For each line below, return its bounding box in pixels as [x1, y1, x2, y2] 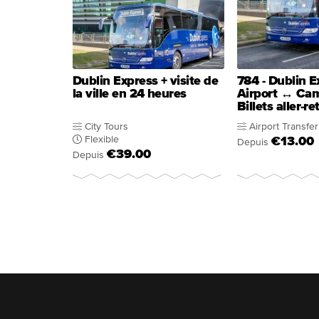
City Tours [85, 122, 128, 132]
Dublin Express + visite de [73, 75, 218, 88]
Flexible [85, 135, 119, 145]
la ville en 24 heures [73, 88, 187, 100]
